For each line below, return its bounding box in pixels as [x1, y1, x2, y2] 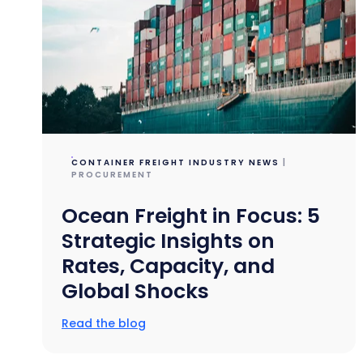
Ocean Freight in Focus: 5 [62, 201, 321, 230]
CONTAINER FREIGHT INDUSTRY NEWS [71, 156, 280, 169]
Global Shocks [62, 276, 210, 305]
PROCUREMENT [71, 168, 154, 181]
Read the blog [62, 314, 147, 331]
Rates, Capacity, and [62, 251, 275, 280]
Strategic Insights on [62, 226, 275, 255]
